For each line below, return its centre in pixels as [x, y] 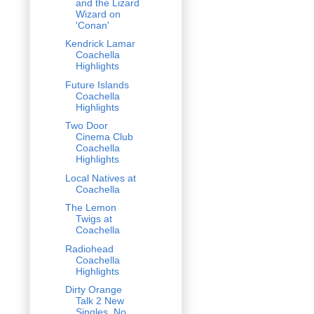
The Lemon [90, 208]
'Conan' [92, 25]
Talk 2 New [100, 301]
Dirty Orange [93, 290]
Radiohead [89, 248]
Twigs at [94, 219]
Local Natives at [100, 178]
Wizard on [98, 14]
